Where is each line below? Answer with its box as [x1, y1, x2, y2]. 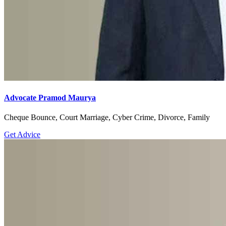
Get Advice [4, 130, 40, 139]
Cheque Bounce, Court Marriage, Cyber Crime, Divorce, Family [4, 113, 210, 122]
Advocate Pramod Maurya [4, 93, 96, 102]
